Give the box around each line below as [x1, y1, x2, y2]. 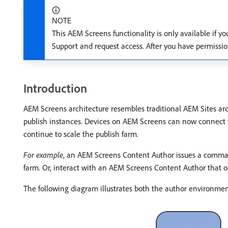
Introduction [23, 80, 87, 96]
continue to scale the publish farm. [23, 129, 138, 139]
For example [23, 150, 63, 160]
